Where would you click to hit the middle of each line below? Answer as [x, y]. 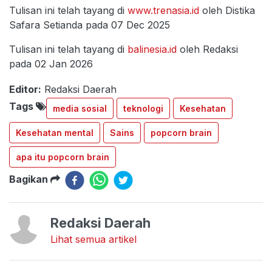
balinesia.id [152, 49]
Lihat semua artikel [93, 240]
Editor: [25, 90]
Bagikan [30, 179]
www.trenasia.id [163, 11]
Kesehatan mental [55, 133]
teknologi [143, 109]
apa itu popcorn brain [63, 157]
